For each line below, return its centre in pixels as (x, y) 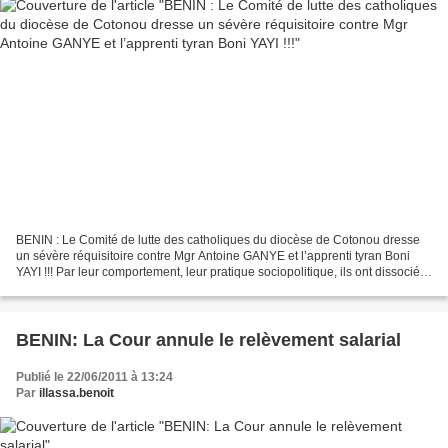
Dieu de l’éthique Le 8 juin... (92, 287)
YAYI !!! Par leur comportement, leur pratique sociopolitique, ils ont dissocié (218, 271)
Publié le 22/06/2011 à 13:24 (94, 376)
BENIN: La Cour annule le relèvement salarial (208, 339)
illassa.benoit (76, 392)
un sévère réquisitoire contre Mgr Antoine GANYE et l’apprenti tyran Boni (213, 255)
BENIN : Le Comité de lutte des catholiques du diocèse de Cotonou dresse (218, 239)
